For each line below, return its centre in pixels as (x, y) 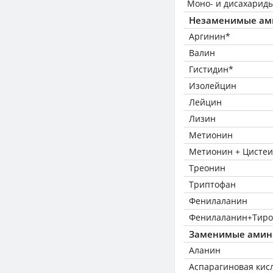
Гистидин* (211, 69)
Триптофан (212, 184)
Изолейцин (213, 86)
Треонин (207, 168)
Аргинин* (210, 36)
